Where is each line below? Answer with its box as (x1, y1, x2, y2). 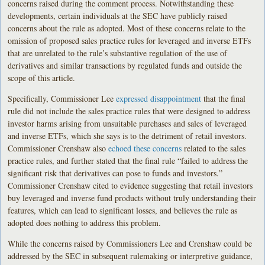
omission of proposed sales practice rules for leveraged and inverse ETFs (8, 35, 251, 47)
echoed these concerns (108, 143, 182, 154)
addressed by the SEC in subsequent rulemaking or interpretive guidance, (8, 250, 253, 262)
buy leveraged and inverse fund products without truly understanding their (8, 192, 257, 204)
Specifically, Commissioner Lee (8, 93, 117, 105)
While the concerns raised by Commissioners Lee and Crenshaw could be (8, 238, 253, 250)
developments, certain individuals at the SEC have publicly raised (8, 10, 228, 22)
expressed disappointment (116, 93, 202, 105)
